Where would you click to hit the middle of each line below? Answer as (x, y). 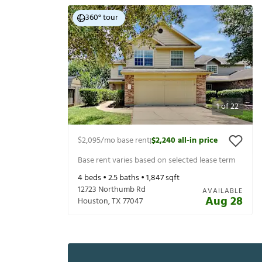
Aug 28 (224, 202)
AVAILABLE (223, 192)
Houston (93, 202)
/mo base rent (125, 141)
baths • (132, 178)
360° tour (102, 18)
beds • (95, 178)
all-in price (198, 141)
